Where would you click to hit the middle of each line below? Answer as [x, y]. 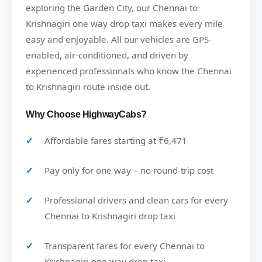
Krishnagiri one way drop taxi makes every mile [124, 24]
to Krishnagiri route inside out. [88, 87]
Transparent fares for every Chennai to [125, 246]
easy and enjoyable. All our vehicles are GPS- [119, 39]
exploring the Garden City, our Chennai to [112, 8]
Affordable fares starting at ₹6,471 [116, 141]
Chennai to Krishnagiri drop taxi [110, 216]
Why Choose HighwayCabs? [86, 115]
